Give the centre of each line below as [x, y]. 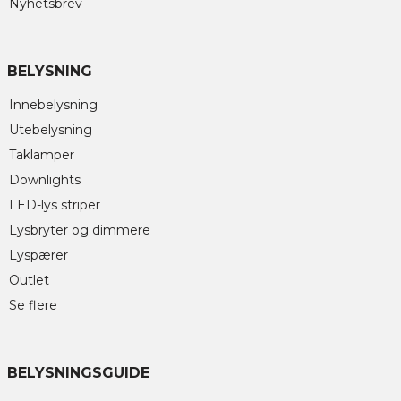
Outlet [29, 281]
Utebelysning [51, 130]
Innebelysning [53, 105]
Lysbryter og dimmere [80, 230]
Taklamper [42, 155]
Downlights [45, 180]
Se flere [33, 306]
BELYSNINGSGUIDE [78, 373]
